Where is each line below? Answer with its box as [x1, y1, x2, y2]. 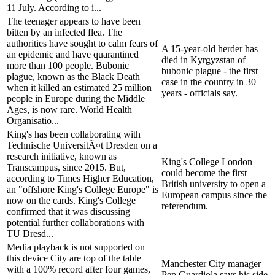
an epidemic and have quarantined [7, 48, 139, 60]
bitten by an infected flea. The [7, 26, 122, 37]
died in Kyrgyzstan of [161, 54, 246, 65]
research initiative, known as [7, 150, 117, 161]
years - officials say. [161, 87, 238, 98]
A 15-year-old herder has [161, 43, 258, 54]
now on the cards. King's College [7, 195, 136, 206]
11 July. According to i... [7, 2, 101, 13]
